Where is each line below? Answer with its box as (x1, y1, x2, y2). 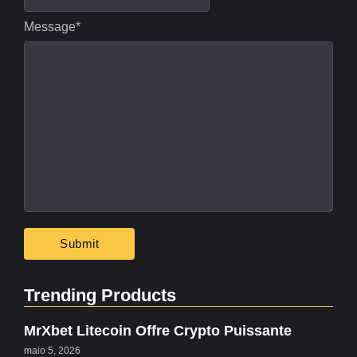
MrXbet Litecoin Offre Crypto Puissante (24, 323, 292, 339)
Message (24, 19, 76, 33)
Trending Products (24, 285, 176, 306)
